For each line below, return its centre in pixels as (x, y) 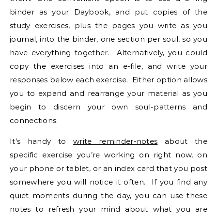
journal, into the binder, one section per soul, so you (108, 39)
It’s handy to (42, 141)
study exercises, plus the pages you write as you (108, 25)
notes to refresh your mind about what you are (108, 209)
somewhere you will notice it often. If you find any (108, 182)
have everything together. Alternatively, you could (108, 53)
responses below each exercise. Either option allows (108, 80)
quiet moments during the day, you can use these (108, 195)
